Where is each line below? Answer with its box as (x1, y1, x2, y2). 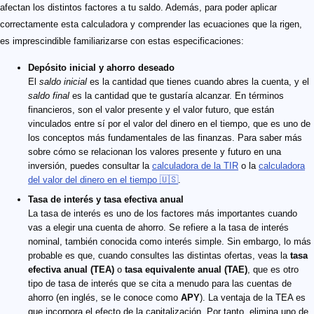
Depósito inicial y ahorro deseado (28, 62, 175, 74)
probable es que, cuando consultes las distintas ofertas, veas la (28, 250, 290, 261)
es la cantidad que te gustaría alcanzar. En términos (69, 90, 284, 102)
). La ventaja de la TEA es (200, 292, 306, 303)
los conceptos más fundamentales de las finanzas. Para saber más (28, 132, 302, 144)
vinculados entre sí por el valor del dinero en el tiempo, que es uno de (28, 118, 310, 130)
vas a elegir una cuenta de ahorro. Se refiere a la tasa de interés (28, 222, 289, 233)
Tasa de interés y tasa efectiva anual (28, 194, 184, 205)
